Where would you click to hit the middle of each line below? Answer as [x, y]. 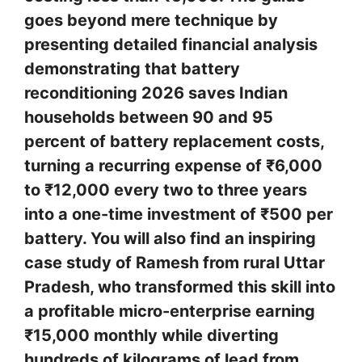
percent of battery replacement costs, [174, 142]
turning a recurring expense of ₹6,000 [173, 166]
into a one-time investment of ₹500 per [179, 215]
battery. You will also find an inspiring [170, 239]
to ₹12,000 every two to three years [166, 190]
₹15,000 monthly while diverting [152, 336]
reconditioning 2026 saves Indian [156, 93]
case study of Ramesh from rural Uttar [175, 263]
